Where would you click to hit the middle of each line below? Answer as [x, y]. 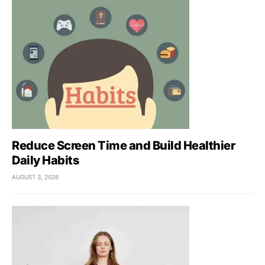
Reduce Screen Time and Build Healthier [123, 146]
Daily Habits [45, 161]
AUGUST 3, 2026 [35, 177]
